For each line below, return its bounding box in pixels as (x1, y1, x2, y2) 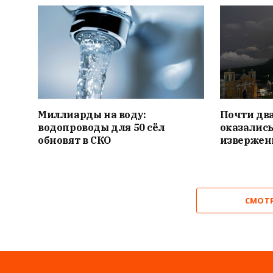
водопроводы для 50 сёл (38, 121, 165, 133)
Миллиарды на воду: (38, 108, 146, 121)
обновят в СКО (38, 133, 111, 146)
